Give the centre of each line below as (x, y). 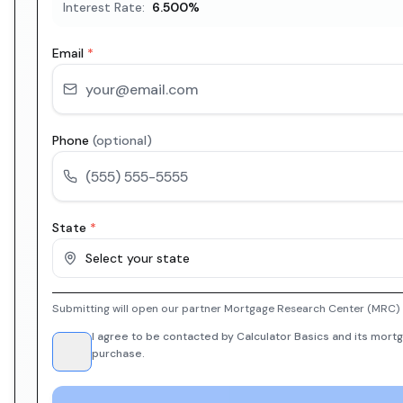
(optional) (122, 140)
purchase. (118, 354)
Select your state (138, 258)
